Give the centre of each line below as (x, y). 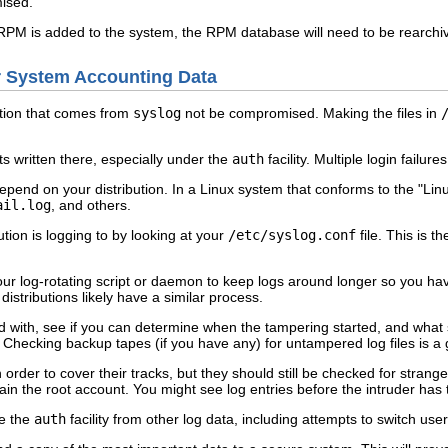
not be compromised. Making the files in (311, 112)
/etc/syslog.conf (292, 234)
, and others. (91, 204)
